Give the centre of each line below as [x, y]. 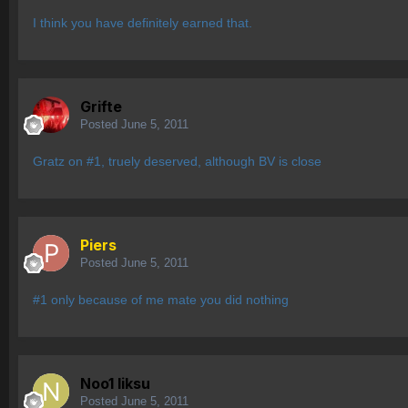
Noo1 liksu [115, 384]
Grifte [101, 107]
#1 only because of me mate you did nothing [161, 300]
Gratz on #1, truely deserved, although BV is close [177, 162]
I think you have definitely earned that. [143, 23]
